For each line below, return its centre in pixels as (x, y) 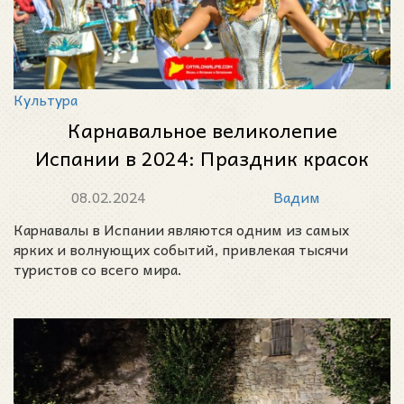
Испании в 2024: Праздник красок (202, 158)
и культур (202, 186)
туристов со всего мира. (98, 269)
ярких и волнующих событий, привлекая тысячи (181, 249)
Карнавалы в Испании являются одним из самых (181, 230)
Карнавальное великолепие (202, 130)
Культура (46, 100)
